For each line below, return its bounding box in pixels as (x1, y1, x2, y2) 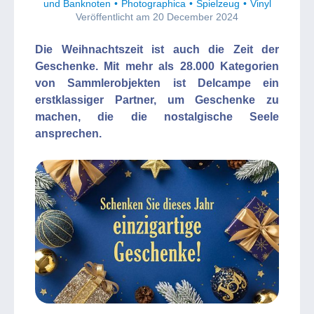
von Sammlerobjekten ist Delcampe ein (35, 77, 279, 89)
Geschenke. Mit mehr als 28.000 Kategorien (35, 60, 279, 72)
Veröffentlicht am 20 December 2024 (76, 11, 238, 22)
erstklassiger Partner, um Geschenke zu (35, 94, 279, 106)
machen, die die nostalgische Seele (35, 111, 279, 123)
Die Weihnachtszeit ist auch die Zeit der (35, 43, 279, 55)
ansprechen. (35, 128, 102, 139)
